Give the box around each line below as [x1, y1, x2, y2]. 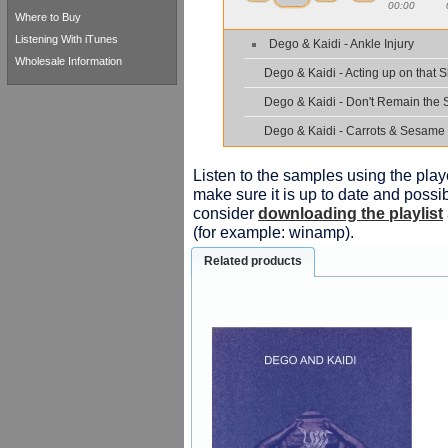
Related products [204, 254, 303, 269]
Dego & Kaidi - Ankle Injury [269, 37, 415, 51]
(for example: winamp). [193, 223, 354, 241]
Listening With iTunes [15, 33, 118, 45]
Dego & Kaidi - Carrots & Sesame [264, 124, 445, 138]
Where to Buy [15, 11, 81, 23]
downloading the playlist [258, 204, 443, 222]
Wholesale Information [15, 55, 122, 67]
